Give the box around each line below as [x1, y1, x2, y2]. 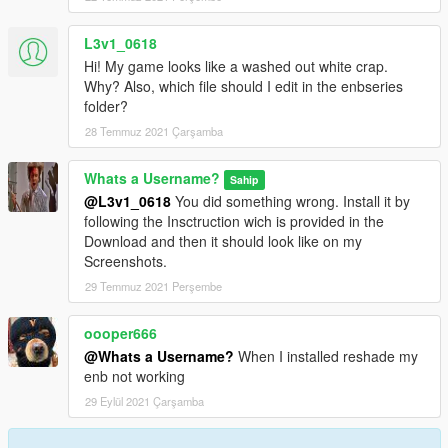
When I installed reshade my [234, 346, 418, 367]
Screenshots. [84, 251, 167, 272]
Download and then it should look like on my [84, 231, 362, 252]
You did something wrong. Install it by [171, 191, 410, 212]
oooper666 [84, 323, 157, 344]
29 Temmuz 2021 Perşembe [85, 278, 222, 295]
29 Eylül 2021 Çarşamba [85, 393, 204, 410]
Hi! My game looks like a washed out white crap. [84, 56, 388, 77]
